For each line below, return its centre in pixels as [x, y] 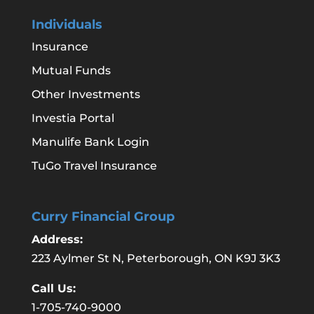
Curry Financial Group [103, 216]
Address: [57, 239]
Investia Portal [73, 118]
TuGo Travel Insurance [94, 166]
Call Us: [53, 288]
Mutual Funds [71, 71]
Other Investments [86, 95]
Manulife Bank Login [90, 142]
